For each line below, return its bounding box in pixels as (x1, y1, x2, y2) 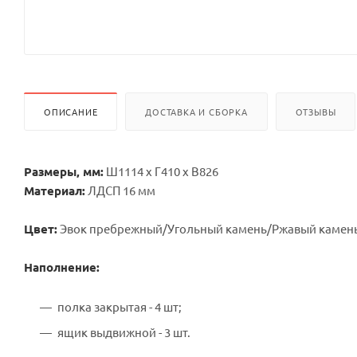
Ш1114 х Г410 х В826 (104, 163, 218, 178)
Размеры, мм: (24, 163, 104, 179)
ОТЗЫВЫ (295, 104, 336, 118)
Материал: (24, 182, 85, 198)
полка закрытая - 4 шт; (57, 298, 182, 314)
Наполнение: (24, 258, 103, 275)
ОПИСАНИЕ (44, 104, 98, 118)
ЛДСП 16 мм (85, 182, 155, 198)
